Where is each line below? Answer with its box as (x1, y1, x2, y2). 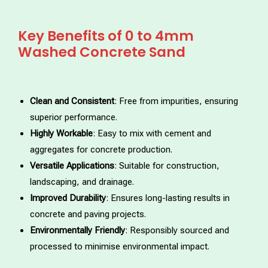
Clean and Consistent (30, 95, 114, 106)
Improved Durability (30, 192, 106, 203)
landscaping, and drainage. (30, 176, 134, 187)
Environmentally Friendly (30, 224, 125, 236)
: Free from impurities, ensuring (114, 95, 238, 106)
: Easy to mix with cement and (93, 127, 211, 139)
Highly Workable (30, 127, 93, 139)
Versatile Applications (30, 160, 114, 171)
